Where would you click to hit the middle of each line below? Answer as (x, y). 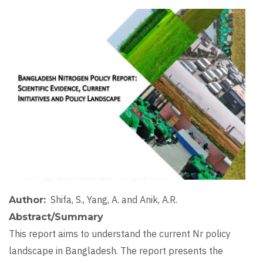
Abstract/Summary (56, 217)
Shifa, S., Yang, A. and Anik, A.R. (114, 200)
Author (26, 200)
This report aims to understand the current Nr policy (120, 234)
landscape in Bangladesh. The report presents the (116, 251)
